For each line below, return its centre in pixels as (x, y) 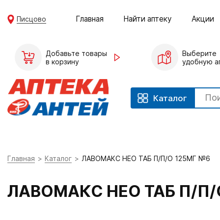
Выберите (199, 53)
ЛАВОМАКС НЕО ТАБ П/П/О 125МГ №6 (146, 158)
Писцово (32, 19)
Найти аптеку (148, 19)
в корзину (62, 61)
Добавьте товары (76, 53)
